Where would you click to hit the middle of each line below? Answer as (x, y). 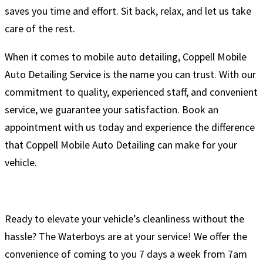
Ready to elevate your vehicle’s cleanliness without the (124, 218)
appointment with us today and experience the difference (130, 127)
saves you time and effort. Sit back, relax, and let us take (128, 11)
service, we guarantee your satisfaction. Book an (112, 109)
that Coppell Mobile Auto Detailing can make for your (121, 144)
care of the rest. (40, 28)
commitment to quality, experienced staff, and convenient (131, 92)
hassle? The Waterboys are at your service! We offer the (126, 236)
